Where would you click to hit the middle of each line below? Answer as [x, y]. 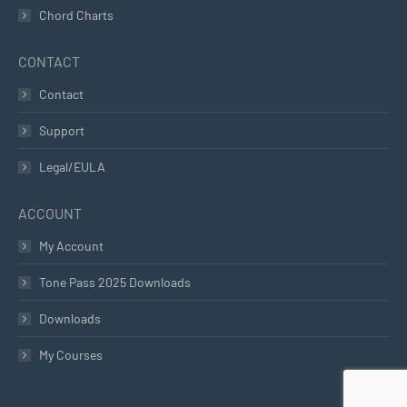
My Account [71, 246]
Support [62, 130]
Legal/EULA [72, 167]
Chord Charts [76, 15]
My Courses [71, 355]
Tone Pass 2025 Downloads [115, 282]
